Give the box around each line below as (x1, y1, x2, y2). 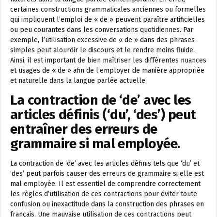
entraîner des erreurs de (10, 121, 157, 137)
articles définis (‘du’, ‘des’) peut (10, 107, 196, 123)
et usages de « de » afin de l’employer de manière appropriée (10, 66, 204, 75)
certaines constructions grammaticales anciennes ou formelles (10, 5, 206, 14)
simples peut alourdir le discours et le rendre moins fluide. (10, 46, 195, 54)
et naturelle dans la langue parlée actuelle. (10, 77, 147, 85)
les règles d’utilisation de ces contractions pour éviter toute (10, 190, 197, 198)
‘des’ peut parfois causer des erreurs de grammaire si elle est (10, 170, 204, 178)
